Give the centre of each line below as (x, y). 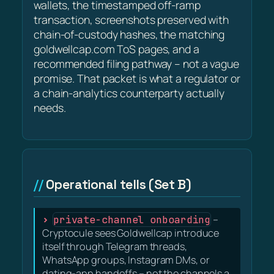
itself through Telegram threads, (115, 246)
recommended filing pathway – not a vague (136, 64)
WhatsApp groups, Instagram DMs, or (126, 260)
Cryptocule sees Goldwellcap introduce (131, 233)
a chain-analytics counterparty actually (129, 93)
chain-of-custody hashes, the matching (129, 35)
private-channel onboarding (132, 219)
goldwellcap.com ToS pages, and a (117, 49)
